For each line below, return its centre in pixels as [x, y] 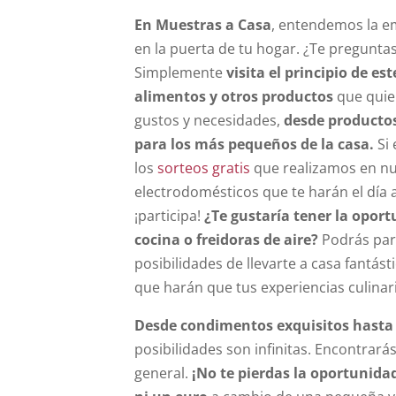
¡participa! [169, 216]
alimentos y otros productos [236, 96]
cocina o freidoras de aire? [226, 240]
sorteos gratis [202, 168]
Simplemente [180, 72]
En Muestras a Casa [203, 25]
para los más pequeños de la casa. [254, 144]
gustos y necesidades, [209, 120]
